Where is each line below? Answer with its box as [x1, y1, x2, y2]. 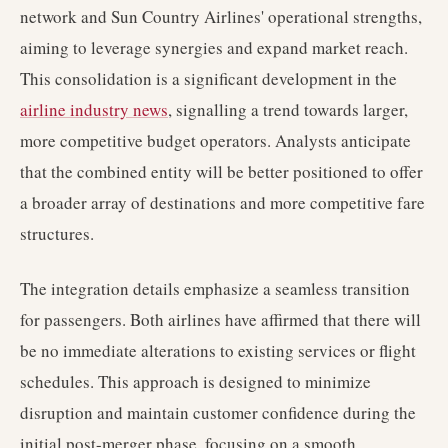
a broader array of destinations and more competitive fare [20, 191, 425, 214]
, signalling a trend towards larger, [168, 98, 408, 121]
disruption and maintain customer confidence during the [20, 401, 416, 424]
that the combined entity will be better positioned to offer [20, 160, 423, 183]
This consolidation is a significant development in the [20, 67, 397, 90]
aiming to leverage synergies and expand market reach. [20, 36, 408, 59]
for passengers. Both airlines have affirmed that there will [20, 308, 421, 331]
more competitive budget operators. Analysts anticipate [20, 129, 411, 152]
